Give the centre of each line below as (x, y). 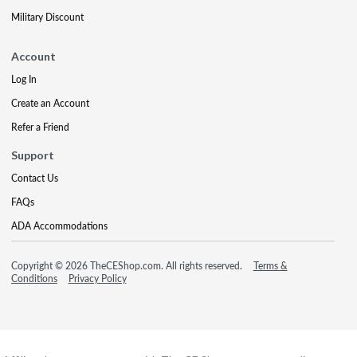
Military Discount (47, 17)
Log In (24, 79)
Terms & (270, 265)
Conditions (34, 278)
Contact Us (35, 178)
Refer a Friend (40, 127)
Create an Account (50, 103)
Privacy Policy (97, 278)
